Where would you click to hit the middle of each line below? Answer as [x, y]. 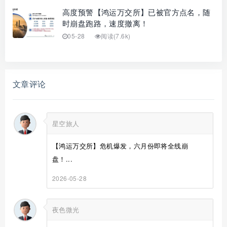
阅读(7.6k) [116, 35]
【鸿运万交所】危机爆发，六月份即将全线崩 [120, 145]
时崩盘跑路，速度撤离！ [105, 23]
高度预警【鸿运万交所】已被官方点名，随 [137, 12]
